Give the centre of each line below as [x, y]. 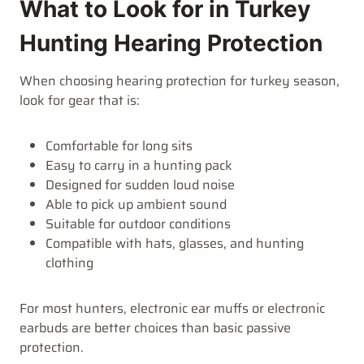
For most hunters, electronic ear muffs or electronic [172, 309]
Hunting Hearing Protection [171, 43]
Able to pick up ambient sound [136, 205]
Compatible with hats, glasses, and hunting [175, 244]
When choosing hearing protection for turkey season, [180, 81]
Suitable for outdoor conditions [138, 224]
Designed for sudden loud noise [140, 185]
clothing [69, 263]
